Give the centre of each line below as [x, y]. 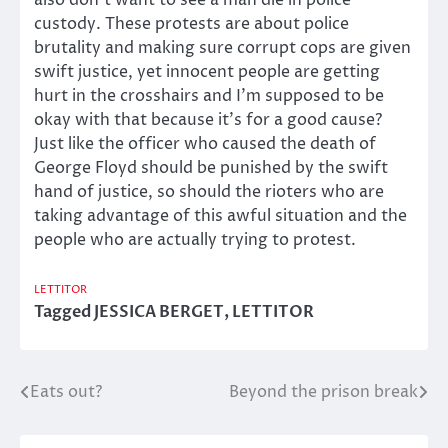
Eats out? [66, 392]
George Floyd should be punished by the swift [211, 168]
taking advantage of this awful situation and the [220, 216]
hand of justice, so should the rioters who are [209, 192]
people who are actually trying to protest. [195, 240]
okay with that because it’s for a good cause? [208, 120]
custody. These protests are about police [191, 24]
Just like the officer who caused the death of [205, 144]
